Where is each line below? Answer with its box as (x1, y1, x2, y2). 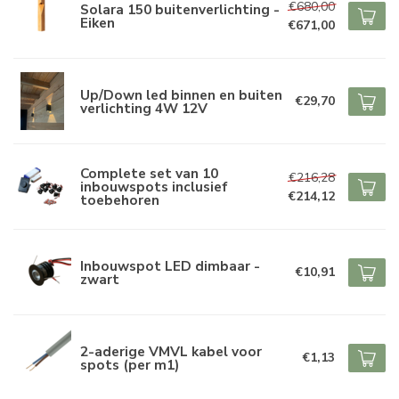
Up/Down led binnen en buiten (80, 85, 282, 104)
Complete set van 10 (80, 164, 218, 183)
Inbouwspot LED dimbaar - (80, 256, 260, 275)
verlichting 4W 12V (80, 98, 208, 118)
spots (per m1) (80, 354, 179, 374)
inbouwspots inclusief (80, 177, 228, 197)
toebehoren (80, 191, 159, 210)
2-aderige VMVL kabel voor (80, 341, 262, 361)
